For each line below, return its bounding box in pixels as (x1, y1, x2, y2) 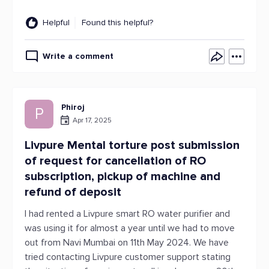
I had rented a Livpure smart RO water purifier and (25, 208, 230, 220)
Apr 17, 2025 (73, 115, 112, 125)
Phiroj (61, 102, 85, 112)
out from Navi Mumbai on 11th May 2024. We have (25, 237, 229, 249)
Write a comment (43, 51, 113, 61)
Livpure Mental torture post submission (25, 138, 240, 153)
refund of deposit (25, 185, 121, 199)
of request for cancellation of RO (25, 154, 206, 168)
